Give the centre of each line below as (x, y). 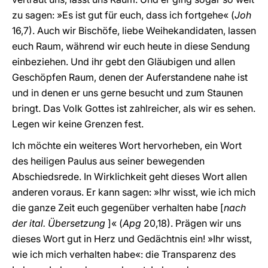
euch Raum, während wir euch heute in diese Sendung (131, 46)
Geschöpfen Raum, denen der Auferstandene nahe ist (130, 77)
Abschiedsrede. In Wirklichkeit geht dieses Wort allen (130, 176)
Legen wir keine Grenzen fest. (78, 124)
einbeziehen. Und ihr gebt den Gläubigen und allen (124, 62)
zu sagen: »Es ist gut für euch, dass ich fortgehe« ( (123, 15)
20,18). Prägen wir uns (192, 223)
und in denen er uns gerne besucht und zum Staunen (127, 93)
